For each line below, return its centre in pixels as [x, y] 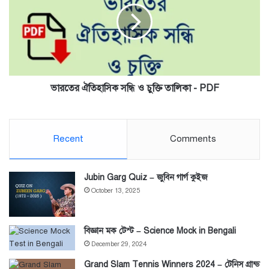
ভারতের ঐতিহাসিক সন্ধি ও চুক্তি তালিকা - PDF [134, 89]
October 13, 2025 [116, 191]
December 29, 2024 [119, 244]
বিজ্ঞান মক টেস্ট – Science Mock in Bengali [160, 231]
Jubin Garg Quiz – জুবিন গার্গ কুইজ [146, 178]
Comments [193, 139]
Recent [68, 139]
